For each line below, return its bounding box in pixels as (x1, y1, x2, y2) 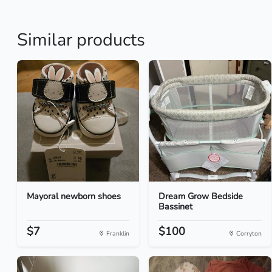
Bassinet (158, 200, 193, 212)
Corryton (234, 229, 262, 238)
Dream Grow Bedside (158, 190, 243, 202)
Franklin (104, 229, 130, 238)
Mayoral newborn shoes (27, 190, 121, 202)
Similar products (17, 28, 145, 52)
